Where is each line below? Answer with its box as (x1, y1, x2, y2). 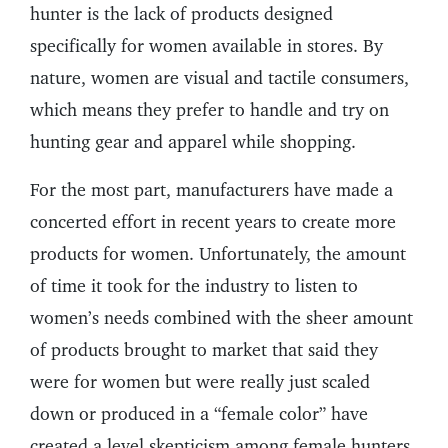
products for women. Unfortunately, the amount (30, 243, 406, 265)
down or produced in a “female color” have (30, 403, 368, 425)
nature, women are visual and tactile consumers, (30, 67, 409, 89)
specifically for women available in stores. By (30, 35, 383, 57)
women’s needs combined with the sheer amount (30, 307, 413, 329)
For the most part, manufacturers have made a (30, 179, 393, 201)
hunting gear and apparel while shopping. (30, 131, 356, 153)
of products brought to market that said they (30, 339, 378, 361)
